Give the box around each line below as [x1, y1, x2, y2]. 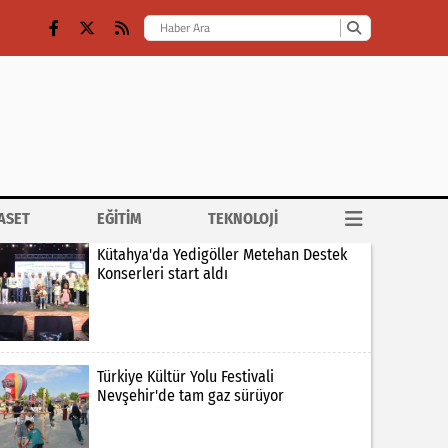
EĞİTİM [96, 209, 142, 228]
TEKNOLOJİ [208, 209, 279, 228]
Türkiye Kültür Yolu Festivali [96, 367, 274, 387]
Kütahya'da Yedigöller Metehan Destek [96, 245, 347, 264]
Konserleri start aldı [96, 264, 228, 283]
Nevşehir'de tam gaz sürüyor [96, 386, 284, 406]
